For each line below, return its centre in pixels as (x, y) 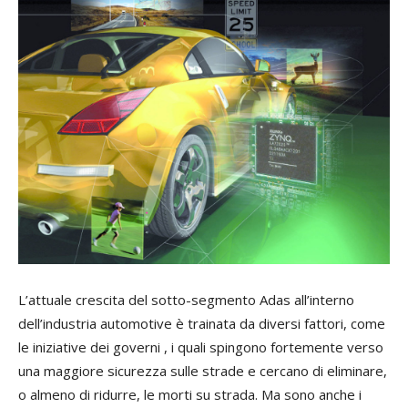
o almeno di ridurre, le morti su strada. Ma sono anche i (190, 395)
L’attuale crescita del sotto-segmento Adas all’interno (186, 300)
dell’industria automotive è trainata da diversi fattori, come (202, 324)
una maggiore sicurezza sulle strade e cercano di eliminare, (203, 371)
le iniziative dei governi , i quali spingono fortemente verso (201, 347)
